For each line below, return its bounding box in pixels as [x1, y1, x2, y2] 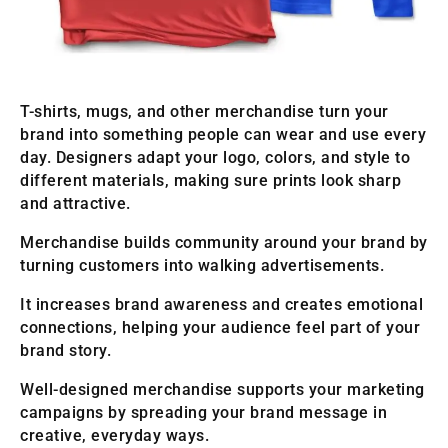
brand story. [20, 340, 111, 360]
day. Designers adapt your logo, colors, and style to [20, 147, 410, 167]
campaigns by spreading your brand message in [20, 402, 387, 422]
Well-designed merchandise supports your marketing [20, 379, 425, 399]
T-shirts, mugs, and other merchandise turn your [20, 101, 389, 121]
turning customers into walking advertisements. [20, 255, 384, 275]
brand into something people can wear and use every [20, 124, 426, 144]
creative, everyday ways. [20, 425, 209, 445]
